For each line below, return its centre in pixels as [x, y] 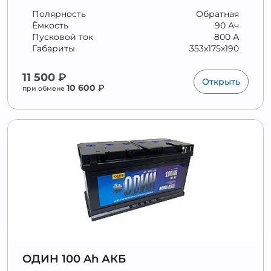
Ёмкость [50, 25]
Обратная [217, 14]
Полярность [59, 14]
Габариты [54, 48]
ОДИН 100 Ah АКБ [74, 259]
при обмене [44, 88]
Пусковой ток [63, 37]
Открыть [221, 82]
